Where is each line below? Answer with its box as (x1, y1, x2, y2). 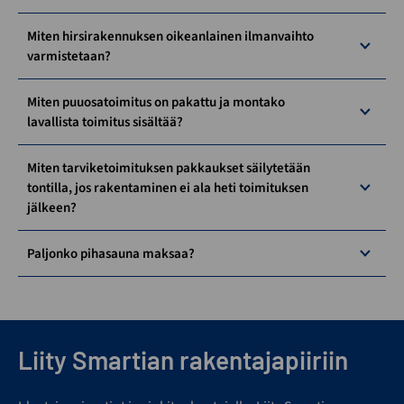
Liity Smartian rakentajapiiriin (18, 344, 348, 375)
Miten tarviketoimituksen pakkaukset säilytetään (27, 158, 310, 178)
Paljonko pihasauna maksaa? (27, 243, 195, 263)
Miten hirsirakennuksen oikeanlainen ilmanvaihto (27, 26, 314, 46)
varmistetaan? (27, 46, 111, 66)
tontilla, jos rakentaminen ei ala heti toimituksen (27, 178, 308, 197)
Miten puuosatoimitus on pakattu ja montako (27, 92, 285, 112)
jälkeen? (27, 197, 77, 217)
